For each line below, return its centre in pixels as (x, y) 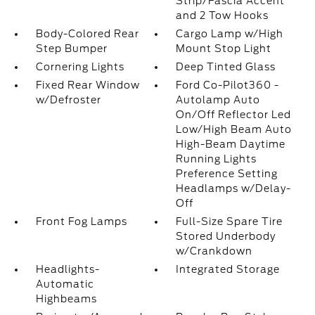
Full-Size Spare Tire (230, 221)
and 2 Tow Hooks (223, 15)
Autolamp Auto (218, 100)
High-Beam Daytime (231, 144)
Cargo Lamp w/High (230, 34)
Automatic (65, 284)
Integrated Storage (228, 269)
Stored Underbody (226, 236)
